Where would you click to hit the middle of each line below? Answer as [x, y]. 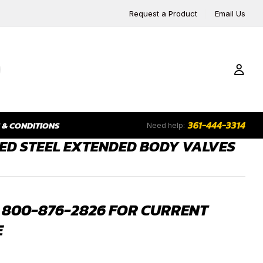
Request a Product [163, 13]
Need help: [166, 126]
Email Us [230, 13]
